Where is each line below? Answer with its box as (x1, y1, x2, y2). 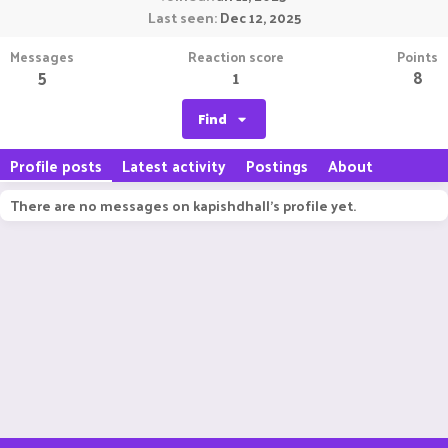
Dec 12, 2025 (219, 5, 301, 30)
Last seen (147, 5, 214, 30)
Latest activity (122, 152, 226, 179)
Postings (246, 152, 308, 179)
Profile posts (10, 152, 102, 179)
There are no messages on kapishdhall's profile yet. (10, 193, 356, 218)
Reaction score (187, 44, 284, 69)
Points (397, 44, 438, 69)
